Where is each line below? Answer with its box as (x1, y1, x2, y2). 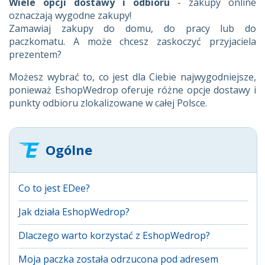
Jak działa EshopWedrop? (18, 205, 130, 218)
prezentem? (9, 47, 62, 61)
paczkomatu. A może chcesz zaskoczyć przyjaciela (9, 34, 256, 48)
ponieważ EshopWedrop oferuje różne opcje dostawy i (9, 83, 256, 96)
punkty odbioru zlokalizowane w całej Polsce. (9, 96, 207, 109)
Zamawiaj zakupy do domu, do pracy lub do (9, 21, 256, 35)
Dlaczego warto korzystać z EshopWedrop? (18, 228, 210, 242)
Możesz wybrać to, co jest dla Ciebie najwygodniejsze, (9, 70, 256, 83)
